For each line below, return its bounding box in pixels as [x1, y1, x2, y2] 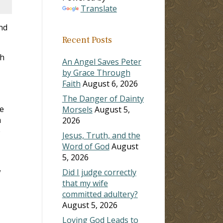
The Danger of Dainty [62, 93, 144, 104]
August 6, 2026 [82, 78, 138, 89]
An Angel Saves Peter [62, 56, 141, 67]
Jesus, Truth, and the [62, 129, 140, 141]
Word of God [62, 140, 110, 152]
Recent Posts [62, 34, 112, 46]
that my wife [62, 177, 108, 189]
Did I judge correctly [62, 166, 136, 178]
